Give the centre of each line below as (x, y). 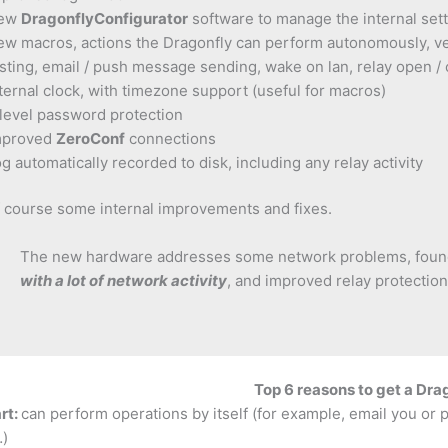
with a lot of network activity (123, 281)
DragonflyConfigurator (104, 18)
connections (170, 138)
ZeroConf (90, 138)
